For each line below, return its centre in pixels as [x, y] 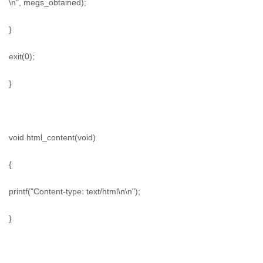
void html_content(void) [52, 137]
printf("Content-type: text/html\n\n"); [75, 191]
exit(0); [22, 56]
